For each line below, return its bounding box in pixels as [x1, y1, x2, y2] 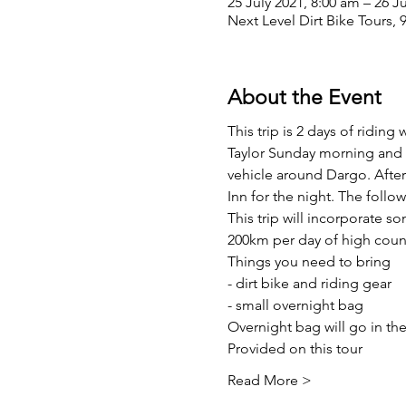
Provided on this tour [227, 340, 362, 357]
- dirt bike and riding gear [227, 275, 391, 292]
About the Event [227, 84, 382, 110]
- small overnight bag [227, 296, 363, 314]
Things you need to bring [227, 253, 391, 270]
